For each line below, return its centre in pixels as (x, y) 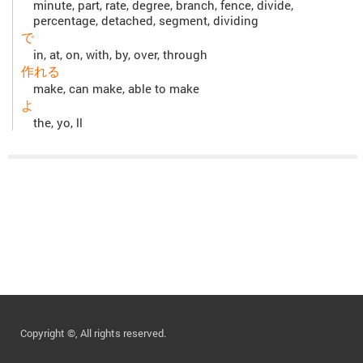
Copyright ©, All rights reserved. (93, 333)
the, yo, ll (58, 123)
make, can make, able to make (116, 89)
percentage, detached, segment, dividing (146, 21)
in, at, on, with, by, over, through (120, 55)
